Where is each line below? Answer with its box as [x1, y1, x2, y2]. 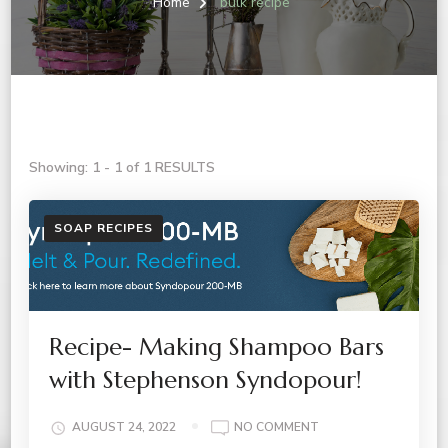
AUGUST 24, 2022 [72, 419, 176, 436]
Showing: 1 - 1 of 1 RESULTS [29, 158, 215, 177]
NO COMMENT [234, 419, 319, 436]
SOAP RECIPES [54, 220, 153, 236]
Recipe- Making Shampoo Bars [49, 331, 384, 362]
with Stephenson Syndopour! [49, 364, 362, 395]
